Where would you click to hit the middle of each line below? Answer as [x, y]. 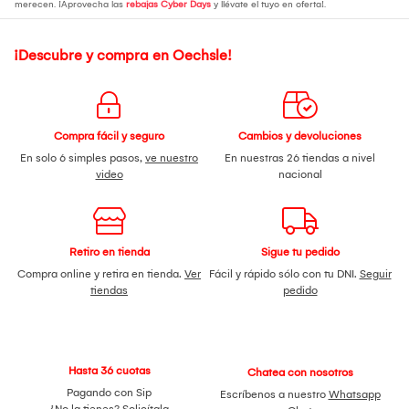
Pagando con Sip [109, 392]
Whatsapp [354, 394]
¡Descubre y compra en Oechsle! [123, 55]
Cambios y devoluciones [300, 136]
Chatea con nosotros [300, 372]
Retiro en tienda [109, 252]
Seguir [375, 273]
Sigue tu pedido [300, 252]
